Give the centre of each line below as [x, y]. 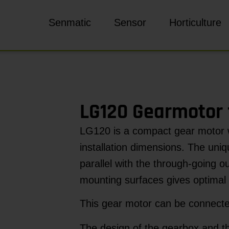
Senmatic [70, 22]
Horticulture [195, 22]
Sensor [130, 22]
